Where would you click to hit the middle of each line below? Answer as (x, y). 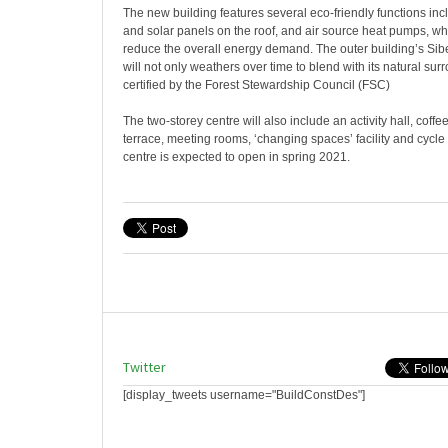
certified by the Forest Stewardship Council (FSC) (256, 85)
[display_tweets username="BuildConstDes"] (244, 395)
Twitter (144, 367)
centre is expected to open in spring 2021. (236, 157)
